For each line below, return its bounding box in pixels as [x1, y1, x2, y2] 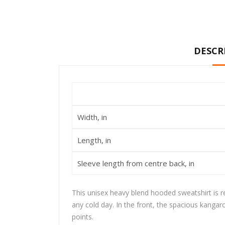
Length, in [77, 135, 111, 145]
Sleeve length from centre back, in [77, 158, 194, 168]
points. [72, 212, 93, 221]
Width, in [77, 112, 107, 122]
